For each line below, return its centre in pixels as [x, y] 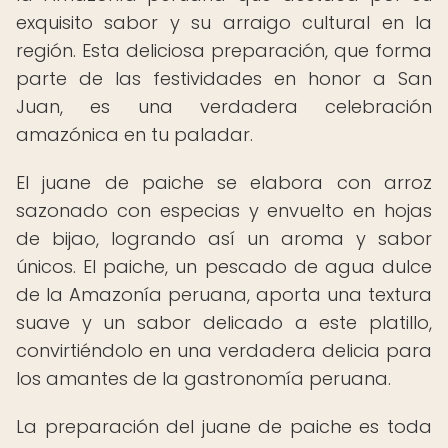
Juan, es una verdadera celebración [224, 106]
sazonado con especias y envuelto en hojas [224, 210]
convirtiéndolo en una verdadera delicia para [224, 350]
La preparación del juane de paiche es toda [224, 426]
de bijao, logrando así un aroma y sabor [224, 238]
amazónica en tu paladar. [134, 134]
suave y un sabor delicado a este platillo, [224, 322]
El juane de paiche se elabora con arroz [224, 182]
